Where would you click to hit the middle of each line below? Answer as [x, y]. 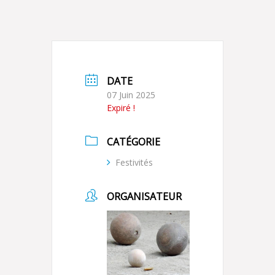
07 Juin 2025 [131, 95]
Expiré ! [121, 108]
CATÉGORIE [134, 142]
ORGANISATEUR [144, 197]
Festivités [134, 163]
